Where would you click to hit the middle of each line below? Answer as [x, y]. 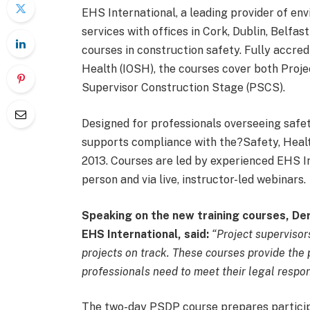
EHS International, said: [145, 234]
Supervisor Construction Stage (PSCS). [183, 88]
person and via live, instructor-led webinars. [193, 179]
